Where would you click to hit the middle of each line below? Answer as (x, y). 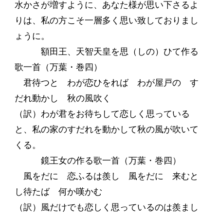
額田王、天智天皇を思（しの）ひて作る (106, 52)
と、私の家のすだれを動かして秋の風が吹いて (106, 129)
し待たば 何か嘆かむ (58, 192)
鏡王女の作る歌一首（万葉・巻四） (98, 161)
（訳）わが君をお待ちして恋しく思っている (102, 114)
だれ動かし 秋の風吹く (63, 98)
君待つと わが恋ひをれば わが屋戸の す (106, 83)
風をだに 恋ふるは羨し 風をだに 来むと (106, 176)
